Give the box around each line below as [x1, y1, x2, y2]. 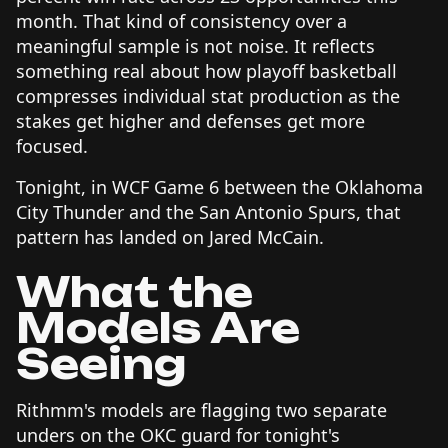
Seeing [16, 338, 186, 389]
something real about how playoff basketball [16, 58, 397, 83]
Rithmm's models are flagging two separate [16, 397, 387, 422]
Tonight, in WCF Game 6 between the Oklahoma [16, 174, 423, 199]
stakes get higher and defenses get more [16, 108, 365, 133]
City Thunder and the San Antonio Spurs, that [16, 199, 401, 224]
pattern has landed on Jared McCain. [16, 224, 324, 249]
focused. [16, 133, 88, 158]
